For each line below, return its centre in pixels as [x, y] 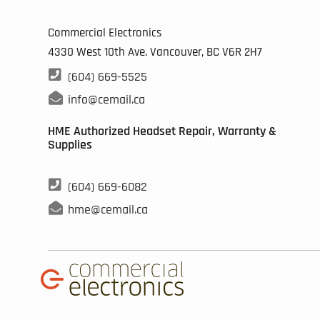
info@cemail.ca [106, 100]
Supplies [70, 145]
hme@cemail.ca [107, 210]
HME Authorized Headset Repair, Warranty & [162, 131]
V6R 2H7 [242, 52]
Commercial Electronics [105, 33]
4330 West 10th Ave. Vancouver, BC [135, 52]
